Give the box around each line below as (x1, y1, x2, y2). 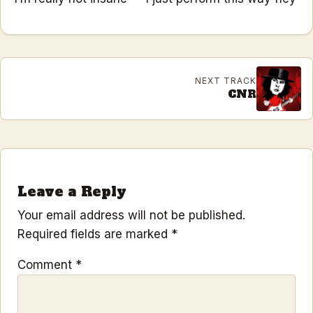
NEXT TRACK (195, 75, 256, 86)
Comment (17, 258, 75, 272)
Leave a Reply (17, 182, 127, 201)
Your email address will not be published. (17, 208, 245, 223)
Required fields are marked (17, 227, 171, 242)
